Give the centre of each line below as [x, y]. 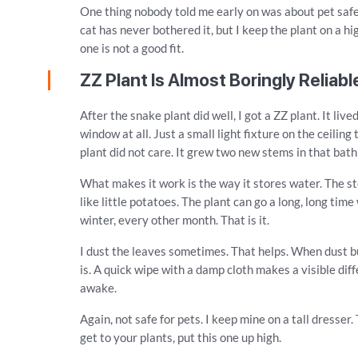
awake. [99, 288]
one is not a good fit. [132, 48]
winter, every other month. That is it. [175, 220]
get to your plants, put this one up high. [181, 337]
